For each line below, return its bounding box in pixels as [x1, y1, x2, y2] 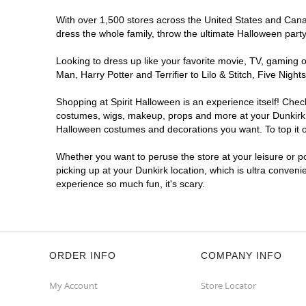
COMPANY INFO [201, 250, 282, 261]
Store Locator [201, 279, 256, 292]
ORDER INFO [49, 250, 116, 261]
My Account [49, 279, 98, 292]
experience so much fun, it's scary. [56, 178, 205, 189]
